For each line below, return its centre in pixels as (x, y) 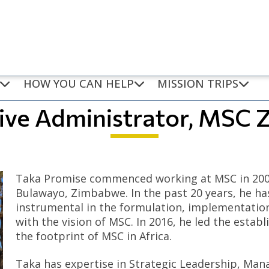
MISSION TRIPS (198, 83)
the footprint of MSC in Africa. (93, 236)
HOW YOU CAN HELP (78, 83)
